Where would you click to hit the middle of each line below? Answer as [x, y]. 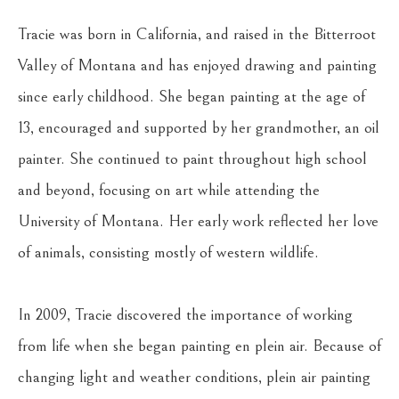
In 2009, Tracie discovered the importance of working [185, 315]
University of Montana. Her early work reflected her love [198, 221]
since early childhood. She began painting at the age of [191, 97]
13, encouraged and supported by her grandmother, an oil [199, 128]
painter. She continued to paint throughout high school [192, 159]
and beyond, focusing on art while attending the [169, 190]
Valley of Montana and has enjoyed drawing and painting [197, 65]
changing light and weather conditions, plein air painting [194, 377]
